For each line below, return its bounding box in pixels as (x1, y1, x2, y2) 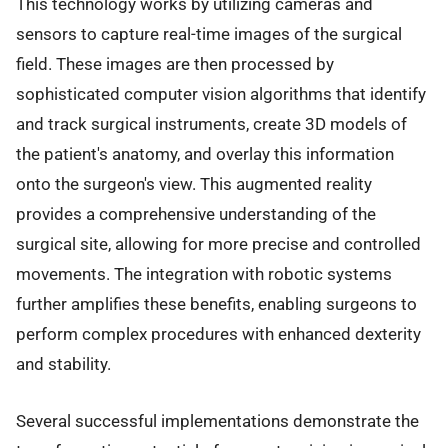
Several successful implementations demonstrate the (16, 410, 419, 431)
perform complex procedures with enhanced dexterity (16, 324, 421, 345)
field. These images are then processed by (16, 54, 334, 75)
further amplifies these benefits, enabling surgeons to (16, 294, 417, 315)
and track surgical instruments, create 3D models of (16, 114, 407, 135)
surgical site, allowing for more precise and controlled (16, 234, 421, 255)
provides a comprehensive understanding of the (16, 204, 376, 225)
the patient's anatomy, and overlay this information (16, 144, 394, 165)
